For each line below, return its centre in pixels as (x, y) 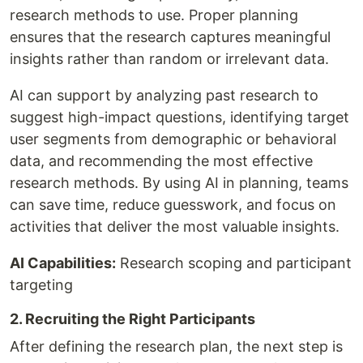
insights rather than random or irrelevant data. (169, 58)
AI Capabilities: (63, 263)
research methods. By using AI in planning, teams (179, 182)
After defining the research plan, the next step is (176, 346)
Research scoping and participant (234, 263)
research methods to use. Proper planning (154, 15)
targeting (41, 284)
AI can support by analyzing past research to (164, 95)
